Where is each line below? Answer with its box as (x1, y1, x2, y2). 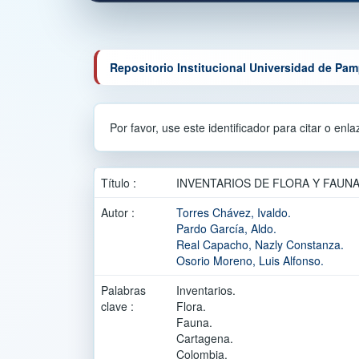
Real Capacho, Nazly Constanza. (176, 236, 344, 252)
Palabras (101, 282, 146, 298)
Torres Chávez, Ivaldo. (176, 204, 291, 220)
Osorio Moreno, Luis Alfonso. (176, 252, 324, 268)
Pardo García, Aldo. (176, 220, 276, 236)
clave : (101, 298, 137, 314)
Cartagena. (176, 330, 233, 346)
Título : (101, 175, 139, 191)
